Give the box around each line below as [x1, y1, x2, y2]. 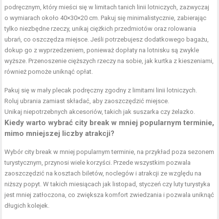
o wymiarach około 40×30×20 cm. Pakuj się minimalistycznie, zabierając [4, 14, 207, 22]
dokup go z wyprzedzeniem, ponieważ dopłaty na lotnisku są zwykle [4, 46, 199, 54]
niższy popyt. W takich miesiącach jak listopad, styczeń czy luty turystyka [4, 180, 211, 188]
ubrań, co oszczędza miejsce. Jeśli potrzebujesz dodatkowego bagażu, [4, 36, 209, 44]
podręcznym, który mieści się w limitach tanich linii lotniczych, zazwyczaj [4, 3, 210, 11]
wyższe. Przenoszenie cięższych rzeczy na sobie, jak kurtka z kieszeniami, [4, 57, 214, 65]
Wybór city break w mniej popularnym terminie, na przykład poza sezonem [4, 148, 215, 156]
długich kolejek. [4, 202, 50, 210]
